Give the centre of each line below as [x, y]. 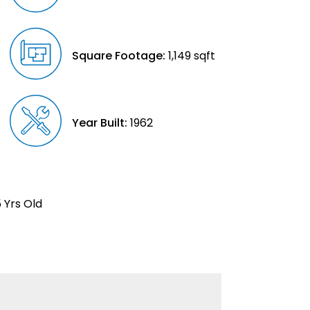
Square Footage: [119, 55]
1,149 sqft [191, 55]
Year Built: [100, 122]
